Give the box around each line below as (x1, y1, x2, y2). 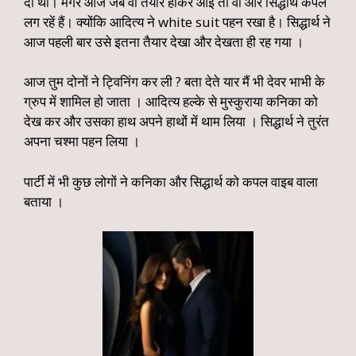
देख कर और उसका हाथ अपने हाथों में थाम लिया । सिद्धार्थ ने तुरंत (24, 112, 329, 130)
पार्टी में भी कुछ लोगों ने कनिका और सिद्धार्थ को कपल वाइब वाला (24, 172, 318, 191)
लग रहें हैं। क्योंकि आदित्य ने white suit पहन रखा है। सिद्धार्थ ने (24, 12, 331, 31)
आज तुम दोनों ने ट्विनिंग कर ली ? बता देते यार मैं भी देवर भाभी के (24, 72, 325, 91)
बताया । (24, 192, 64, 211)
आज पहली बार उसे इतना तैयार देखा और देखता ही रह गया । (24, 32, 304, 51)
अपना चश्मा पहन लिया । (24, 132, 140, 150)
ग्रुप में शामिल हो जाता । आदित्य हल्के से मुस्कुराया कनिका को (24, 92, 318, 110)
